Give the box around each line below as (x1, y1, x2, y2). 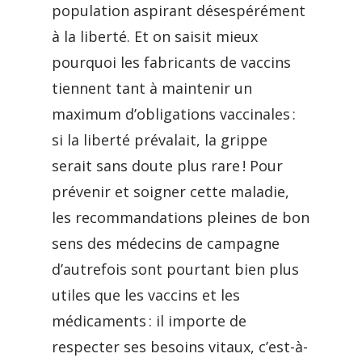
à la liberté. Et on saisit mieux (52, 27, 258, 46)
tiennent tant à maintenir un (52, 78, 252, 98)
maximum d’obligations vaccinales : (52, 104, 296, 124)
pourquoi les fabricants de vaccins (52, 53, 291, 72)
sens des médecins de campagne (52, 234, 280, 253)
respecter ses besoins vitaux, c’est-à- (52, 337, 308, 356)
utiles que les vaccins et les (52, 285, 240, 305)
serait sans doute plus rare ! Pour (52, 156, 283, 175)
